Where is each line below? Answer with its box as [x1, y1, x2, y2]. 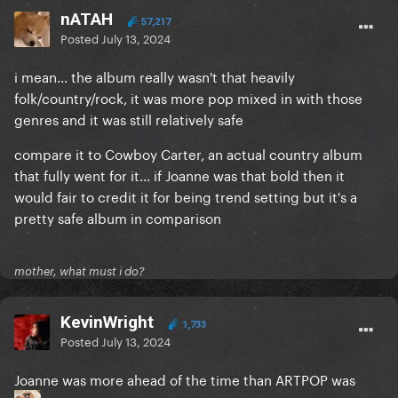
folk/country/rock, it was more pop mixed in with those [14, 86, 362, 108]
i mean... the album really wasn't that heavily [14, 65, 295, 87]
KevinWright [60, 312, 154, 333]
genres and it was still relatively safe [14, 107, 243, 130]
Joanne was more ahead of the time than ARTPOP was [14, 368, 359, 390]
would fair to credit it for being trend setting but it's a [14, 185, 357, 207]
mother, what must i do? [14, 264, 145, 279]
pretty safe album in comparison [14, 206, 221, 228]
